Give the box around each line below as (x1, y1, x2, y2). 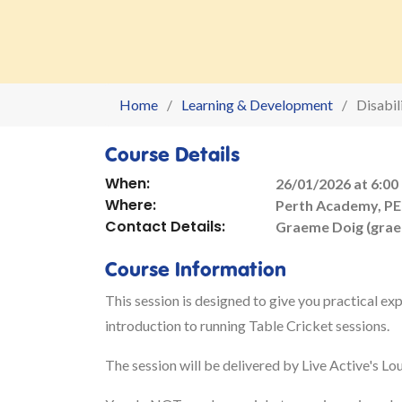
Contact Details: (105, 216, 225, 237)
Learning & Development (181, 96, 333, 113)
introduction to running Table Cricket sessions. (105, 317, 389, 334)
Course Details (105, 140, 240, 167)
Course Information (105, 255, 286, 282)
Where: (105, 195, 156, 215)
